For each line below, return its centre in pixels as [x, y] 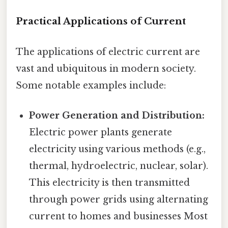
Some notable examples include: [91, 85]
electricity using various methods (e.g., [118, 149]
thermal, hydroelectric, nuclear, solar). [119, 166]
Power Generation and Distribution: [117, 115]
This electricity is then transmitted [110, 182]
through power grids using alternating [119, 199]
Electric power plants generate [101, 132]
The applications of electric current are [108, 52]
